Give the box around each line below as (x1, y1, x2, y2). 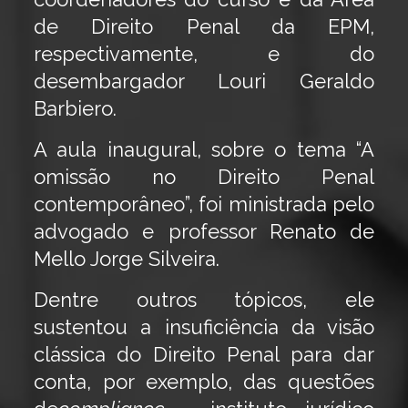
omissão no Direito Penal (33, 165, 375, 189)
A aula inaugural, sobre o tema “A (33, 138, 375, 161)
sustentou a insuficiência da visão (33, 315, 375, 339)
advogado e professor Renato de (33, 219, 375, 243)
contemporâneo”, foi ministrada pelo (33, 192, 375, 216)
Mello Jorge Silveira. (33, 247, 219, 270)
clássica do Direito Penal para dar (33, 342, 375, 366)
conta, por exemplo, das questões (33, 370, 375, 393)
